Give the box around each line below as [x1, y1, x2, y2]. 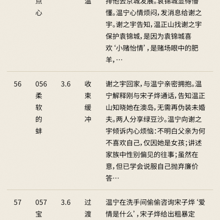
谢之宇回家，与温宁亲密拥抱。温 [106, 79, 202, 88]
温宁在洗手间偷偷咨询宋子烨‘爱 [106, 197, 205, 207]
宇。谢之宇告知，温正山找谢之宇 [106, 19, 202, 29]
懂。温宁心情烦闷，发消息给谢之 [106, 7, 202, 17]
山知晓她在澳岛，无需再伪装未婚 [106, 102, 205, 112]
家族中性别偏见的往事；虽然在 [106, 149, 198, 159]
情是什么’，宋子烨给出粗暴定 [106, 209, 195, 219]
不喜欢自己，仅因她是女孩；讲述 [106, 137, 202, 147]
